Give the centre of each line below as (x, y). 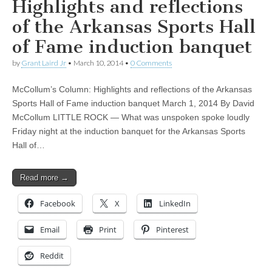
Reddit (52, 256)
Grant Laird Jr (44, 63)
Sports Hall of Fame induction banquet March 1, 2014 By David (133, 104)
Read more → (44, 178)
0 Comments (151, 63)
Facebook (58, 204)
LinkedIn (175, 204)
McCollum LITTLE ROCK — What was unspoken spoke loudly (131, 117)
